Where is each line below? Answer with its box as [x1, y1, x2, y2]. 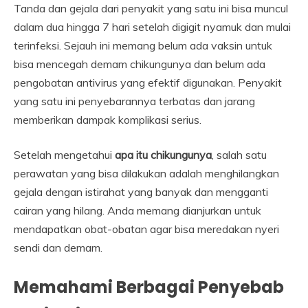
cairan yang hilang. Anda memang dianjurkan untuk [14, 203, 261, 217]
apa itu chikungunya [115, 147, 212, 162]
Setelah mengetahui [14, 147, 115, 162]
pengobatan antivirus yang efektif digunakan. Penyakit [14, 75, 282, 89]
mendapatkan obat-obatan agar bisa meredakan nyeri [14, 221, 279, 236]
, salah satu [212, 147, 267, 162]
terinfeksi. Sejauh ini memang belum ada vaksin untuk [14, 38, 272, 52]
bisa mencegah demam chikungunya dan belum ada [14, 56, 265, 71]
